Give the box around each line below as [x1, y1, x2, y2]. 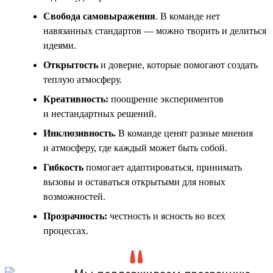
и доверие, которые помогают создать [98, 59, 258, 70]
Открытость [43, 59, 98, 70]
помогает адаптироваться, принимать [83, 161, 242, 172]
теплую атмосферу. [43, 74, 122, 85]
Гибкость [43, 161, 83, 172]
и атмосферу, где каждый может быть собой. [43, 142, 227, 153]
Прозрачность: [43, 210, 107, 221]
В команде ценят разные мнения [116, 127, 253, 138]
